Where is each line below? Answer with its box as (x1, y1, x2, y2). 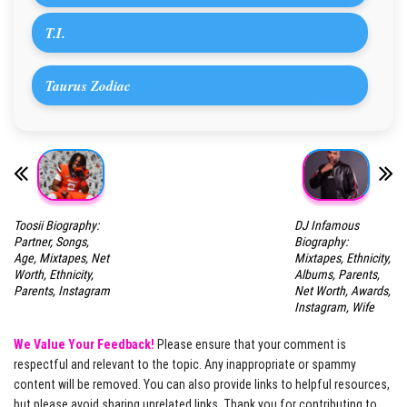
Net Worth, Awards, (293, 283, 391, 298)
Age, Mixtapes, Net (14, 250, 109, 265)
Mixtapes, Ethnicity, (293, 250, 391, 265)
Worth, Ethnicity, (14, 266, 94, 282)
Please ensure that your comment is (154, 336, 346, 352)
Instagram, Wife (293, 299, 374, 314)
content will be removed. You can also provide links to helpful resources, (14, 376, 390, 392)
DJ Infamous (293, 217, 359, 233)
